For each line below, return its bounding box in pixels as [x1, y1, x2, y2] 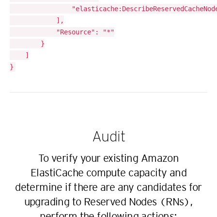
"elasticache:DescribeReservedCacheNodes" [10, 5, 72, 13]
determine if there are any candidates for [15, 181, 202, 193]
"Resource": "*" [10, 28, 56, 36]
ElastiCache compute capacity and [30, 166, 187, 179]
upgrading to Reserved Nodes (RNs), [24, 195, 193, 208]
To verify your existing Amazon [38, 152, 179, 164]
